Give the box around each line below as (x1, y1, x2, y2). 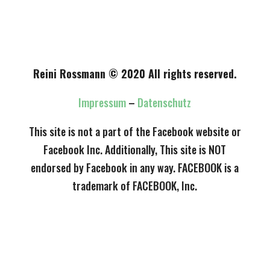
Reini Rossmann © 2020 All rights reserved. (33, 65, 237, 81)
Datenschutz (137, 94, 192, 110)
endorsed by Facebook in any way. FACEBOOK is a (31, 159, 239, 175)
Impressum (78, 94, 127, 110)
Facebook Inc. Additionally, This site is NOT (43, 141, 227, 157)
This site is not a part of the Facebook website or (28, 123, 241, 139)
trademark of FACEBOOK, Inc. (72, 177, 198, 193)
